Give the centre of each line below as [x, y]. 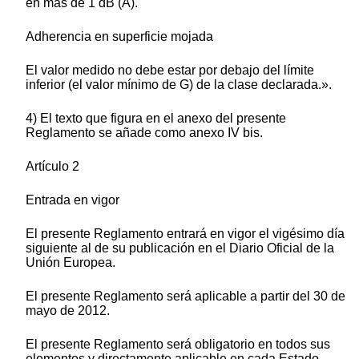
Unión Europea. [71, 263]
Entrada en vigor [73, 200]
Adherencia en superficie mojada [119, 37]
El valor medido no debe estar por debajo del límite [170, 71]
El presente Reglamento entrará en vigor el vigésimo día [185, 234]
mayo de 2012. [68, 311]
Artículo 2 [52, 167]
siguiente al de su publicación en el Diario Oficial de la [180, 248]
